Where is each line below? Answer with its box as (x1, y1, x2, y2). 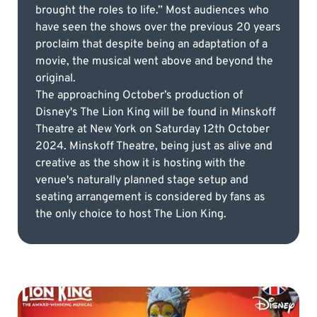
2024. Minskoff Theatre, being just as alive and (35, 139, 272, 154)
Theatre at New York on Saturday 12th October (35, 122, 270, 137)
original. (35, 71, 76, 86)
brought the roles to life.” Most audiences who (35, 4, 269, 18)
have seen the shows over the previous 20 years (35, 21, 281, 35)
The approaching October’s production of (35, 88, 243, 103)
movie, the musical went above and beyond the (35, 54, 273, 69)
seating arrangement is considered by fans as (35, 190, 265, 205)
